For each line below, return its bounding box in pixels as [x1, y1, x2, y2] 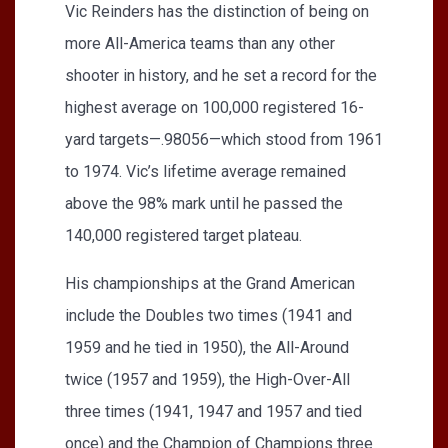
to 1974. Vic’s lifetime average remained [65, 161, 346, 181]
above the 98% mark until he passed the [65, 193, 343, 213]
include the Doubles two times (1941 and [65, 305, 352, 325]
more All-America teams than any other [65, 33, 335, 53]
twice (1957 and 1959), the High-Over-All [65, 369, 350, 389]
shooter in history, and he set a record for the [65, 65, 377, 85]
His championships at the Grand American [65, 273, 355, 293]
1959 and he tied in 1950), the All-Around [65, 337, 349, 357]
